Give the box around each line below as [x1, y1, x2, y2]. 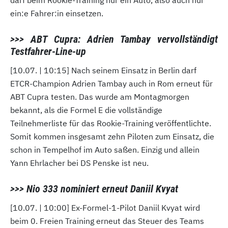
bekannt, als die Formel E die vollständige [10, 105, 162, 116]
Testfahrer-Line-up [10, 45, 86, 58]
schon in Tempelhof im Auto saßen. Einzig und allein [10, 145, 199, 155]
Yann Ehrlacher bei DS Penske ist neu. [10, 158, 149, 168]
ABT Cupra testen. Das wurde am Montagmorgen [10, 92, 189, 102]
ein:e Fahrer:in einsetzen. [10, 8, 103, 19]
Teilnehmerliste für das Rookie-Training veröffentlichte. [10, 118, 211, 129]
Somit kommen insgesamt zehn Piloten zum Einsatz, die [10, 131, 214, 142]
